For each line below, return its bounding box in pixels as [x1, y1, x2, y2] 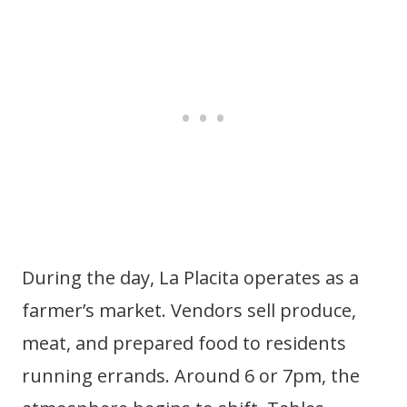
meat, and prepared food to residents [22, 331, 346, 355]
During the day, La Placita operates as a [22, 265, 359, 290]
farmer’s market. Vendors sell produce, [22, 298, 356, 323]
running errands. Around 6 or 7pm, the [22, 363, 360, 388]
